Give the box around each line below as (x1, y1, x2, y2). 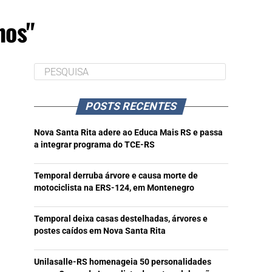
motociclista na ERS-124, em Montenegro (34, 183, 194, 194)
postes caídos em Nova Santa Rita (34, 226, 166, 237)
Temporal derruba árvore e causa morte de (34, 171, 198, 182)
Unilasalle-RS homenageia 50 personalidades (34, 257, 211, 268)
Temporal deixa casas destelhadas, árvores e (34, 214, 208, 225)
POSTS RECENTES (84, 100, 178, 113)
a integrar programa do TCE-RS (34, 140, 155, 151)
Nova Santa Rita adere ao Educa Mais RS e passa (34, 127, 223, 138)
